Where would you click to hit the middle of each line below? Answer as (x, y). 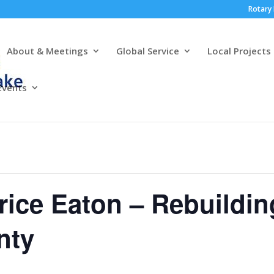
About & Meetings (47, 51)
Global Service (148, 51)
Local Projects (239, 51)
